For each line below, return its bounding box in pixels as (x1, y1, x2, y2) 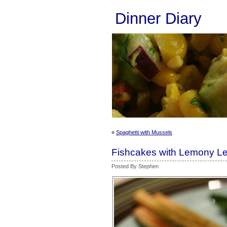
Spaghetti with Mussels (116, 129, 172, 135)
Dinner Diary (115, 9, 202, 27)
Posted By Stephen (111, 163, 159, 169)
